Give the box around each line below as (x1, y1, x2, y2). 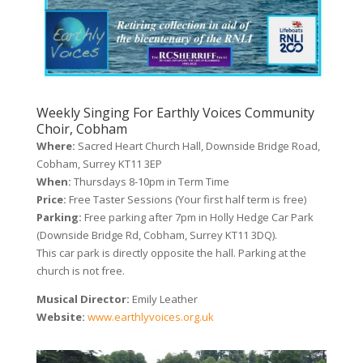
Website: (36, 309, 85, 324)
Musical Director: (36, 291, 130, 306)
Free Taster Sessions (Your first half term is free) (66, 191, 306, 207)
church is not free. (36, 263, 125, 278)
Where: (36, 138, 75, 153)
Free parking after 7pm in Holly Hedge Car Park (81, 209, 314, 224)
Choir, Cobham (36, 119, 127, 138)
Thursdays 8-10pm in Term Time (70, 173, 229, 189)
